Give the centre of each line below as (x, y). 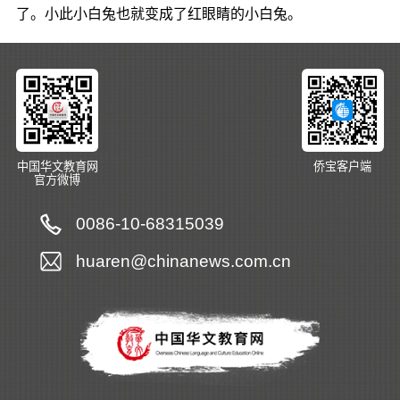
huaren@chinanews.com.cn (183, 261)
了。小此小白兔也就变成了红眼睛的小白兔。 (158, 13)
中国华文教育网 (57, 166)
